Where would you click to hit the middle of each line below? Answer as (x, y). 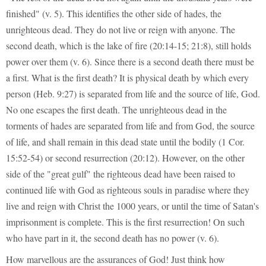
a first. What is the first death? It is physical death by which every (127, 77)
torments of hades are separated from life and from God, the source (130, 125)
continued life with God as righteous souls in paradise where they (128, 189)
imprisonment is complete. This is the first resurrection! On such (125, 221)
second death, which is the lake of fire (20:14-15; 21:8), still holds (129, 45)
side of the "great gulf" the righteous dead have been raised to (121, 173)
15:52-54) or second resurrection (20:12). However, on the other (125, 157)
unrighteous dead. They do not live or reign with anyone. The (121, 29)
